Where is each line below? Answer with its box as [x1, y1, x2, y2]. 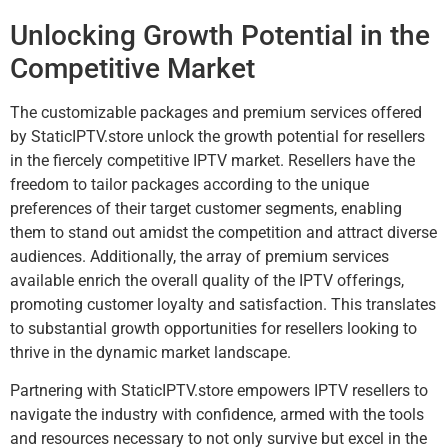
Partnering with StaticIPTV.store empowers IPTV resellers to [10, 381, 428, 401]
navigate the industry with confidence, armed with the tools [10, 405, 424, 425]
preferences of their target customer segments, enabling [10, 198, 402, 218]
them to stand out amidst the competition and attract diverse [10, 222, 437, 242]
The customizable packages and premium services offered [10, 102, 422, 122]
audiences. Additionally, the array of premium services [10, 246, 389, 266]
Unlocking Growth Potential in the [10, 18, 430, 52]
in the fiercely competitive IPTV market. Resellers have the [10, 150, 415, 170]
